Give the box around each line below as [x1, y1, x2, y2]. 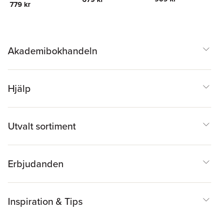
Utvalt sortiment [8, 118, 76, 133]
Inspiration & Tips [8, 194, 83, 209]
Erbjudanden [8, 156, 64, 171]
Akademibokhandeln [8, 43, 97, 58]
